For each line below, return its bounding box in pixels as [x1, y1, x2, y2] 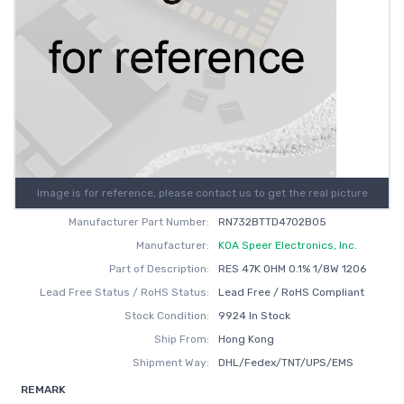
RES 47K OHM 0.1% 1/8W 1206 [217, 262, 366, 275]
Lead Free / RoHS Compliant [217, 286, 364, 298]
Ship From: [154, 333, 210, 345]
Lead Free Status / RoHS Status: [40, 286, 210, 298]
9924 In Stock [217, 309, 290, 322]
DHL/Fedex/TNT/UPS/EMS [217, 356, 353, 369]
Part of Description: [109, 262, 210, 275]
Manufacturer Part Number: [69, 216, 210, 228]
